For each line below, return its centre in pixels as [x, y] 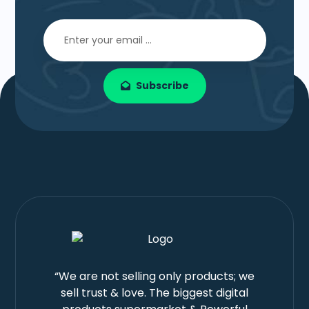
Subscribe [162, 86]
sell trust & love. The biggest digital [154, 293]
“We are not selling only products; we [154, 277]
